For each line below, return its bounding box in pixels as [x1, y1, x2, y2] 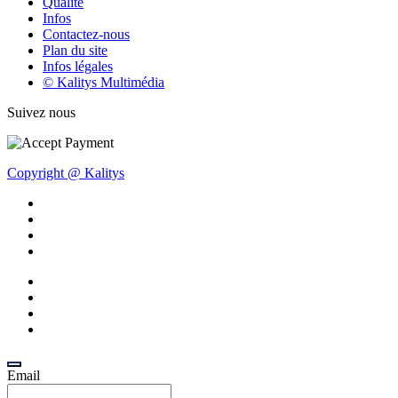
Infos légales [43, 58, 113, 74]
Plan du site [43, 42, 107, 58]
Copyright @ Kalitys [7, 164, 124, 180]
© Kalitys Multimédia [43, 74, 164, 90]
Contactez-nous [43, 26, 130, 42]
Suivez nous [7, 104, 76, 120]
